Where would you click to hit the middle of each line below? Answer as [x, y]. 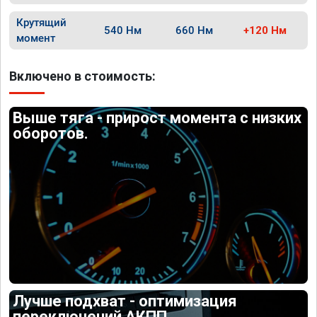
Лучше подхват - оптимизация [125, 301]
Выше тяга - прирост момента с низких [157, 118]
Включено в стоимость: [82, 76]
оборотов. [51, 133]
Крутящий [41, 23]
